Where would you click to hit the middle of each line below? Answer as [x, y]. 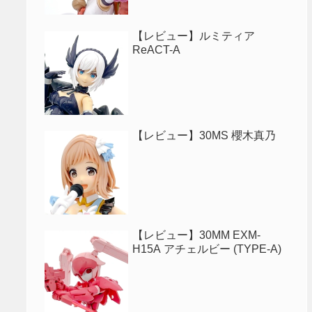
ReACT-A [157, 49]
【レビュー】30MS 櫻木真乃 [204, 135]
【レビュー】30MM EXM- [197, 235]
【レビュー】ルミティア [194, 36]
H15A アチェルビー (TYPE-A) [207, 249]
